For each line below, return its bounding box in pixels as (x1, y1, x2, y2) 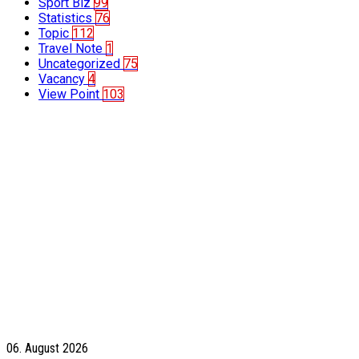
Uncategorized (38, 56, 123, 72)
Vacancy (38, 71, 88, 87)
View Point (38, 87, 103, 103)
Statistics (38, 10, 95, 26)
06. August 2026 (6, 341, 88, 357)
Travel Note (38, 41, 106, 57)
